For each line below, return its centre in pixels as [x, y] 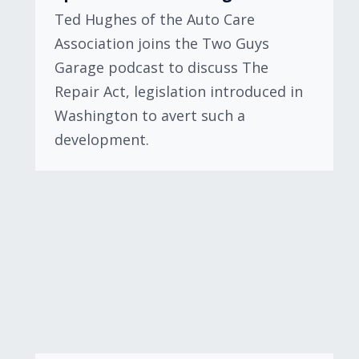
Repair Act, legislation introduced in [179, 91]
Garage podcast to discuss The [161, 67]
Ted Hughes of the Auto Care [155, 19]
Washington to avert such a [150, 115]
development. [102, 139]
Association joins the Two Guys [162, 43]
